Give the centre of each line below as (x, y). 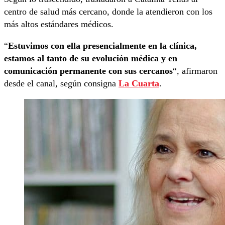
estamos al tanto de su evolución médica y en (91, 58)
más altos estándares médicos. (59, 24)
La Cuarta (139, 83)
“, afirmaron (195, 71)
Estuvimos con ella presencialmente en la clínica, (102, 45)
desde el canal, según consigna (61, 83)
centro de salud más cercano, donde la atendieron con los (108, 11)
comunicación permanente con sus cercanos (88, 71)
